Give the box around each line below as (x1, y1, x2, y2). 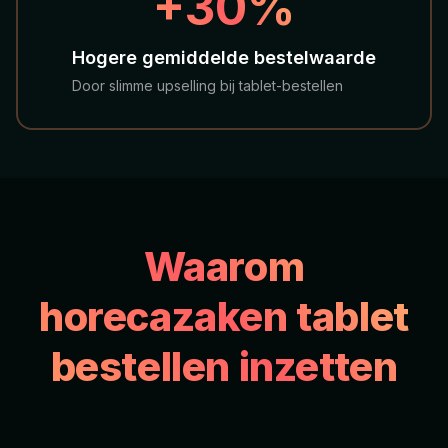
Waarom (143, 242, 305, 292)
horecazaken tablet (39, 292, 409, 342)
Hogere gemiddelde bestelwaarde (72, 47, 376, 69)
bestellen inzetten (50, 342, 398, 392)
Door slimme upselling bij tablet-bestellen (72, 77, 343, 95)
